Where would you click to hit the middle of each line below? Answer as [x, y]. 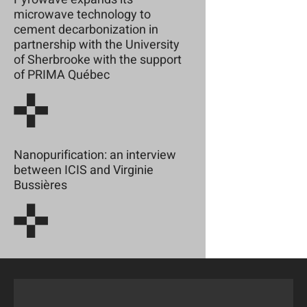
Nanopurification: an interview [95, 155]
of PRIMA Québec [62, 75]
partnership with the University [97, 45]
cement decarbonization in [86, 29]
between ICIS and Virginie [84, 170]
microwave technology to [82, 14]
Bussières [40, 185]
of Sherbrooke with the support [98, 60]
